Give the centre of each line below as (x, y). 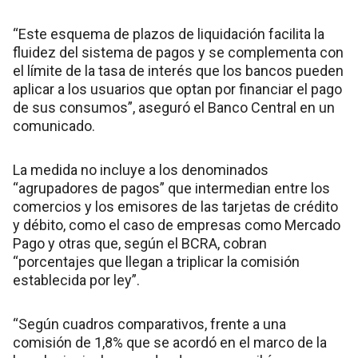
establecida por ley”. (76, 280)
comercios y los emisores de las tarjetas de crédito (175, 206)
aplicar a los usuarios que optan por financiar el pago (177, 89)
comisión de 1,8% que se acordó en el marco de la (170, 342)
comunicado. (54, 125)
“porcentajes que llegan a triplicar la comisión (156, 261)
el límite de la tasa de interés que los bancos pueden (178, 70)
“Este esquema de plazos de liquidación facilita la (169, 34)
